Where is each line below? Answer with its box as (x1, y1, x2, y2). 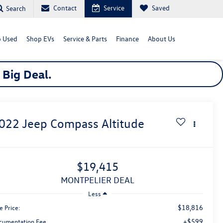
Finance (116, 34, 139, 43)
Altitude (102, 116, 145, 131)
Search (6, 3, 26, 13)
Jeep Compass (22, 116, 99, 131)
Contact (53, 3, 77, 12)
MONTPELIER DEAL (67, 175, 134, 186)
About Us (148, 34, 175, 43)
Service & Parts (63, 34, 107, 43)
